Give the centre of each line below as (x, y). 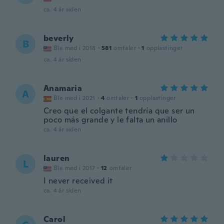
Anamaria (63, 88)
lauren (57, 158)
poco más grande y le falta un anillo (110, 120)
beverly (59, 38)
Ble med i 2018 (75, 48)
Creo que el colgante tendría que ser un (119, 111)
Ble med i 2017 (74, 168)
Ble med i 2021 (74, 98)
